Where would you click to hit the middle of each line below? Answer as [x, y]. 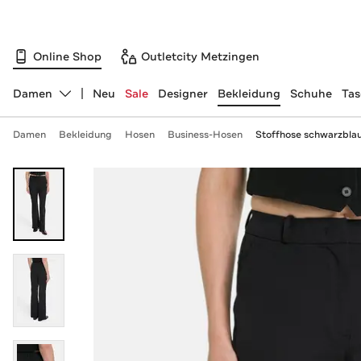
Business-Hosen [205, 135]
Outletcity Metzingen [200, 56]
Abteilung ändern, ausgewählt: [98, 100]
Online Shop [67, 56]
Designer [183, 93]
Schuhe [311, 93]
